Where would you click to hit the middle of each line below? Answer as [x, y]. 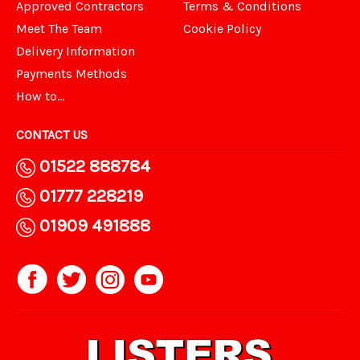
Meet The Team [59, 29]
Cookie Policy [223, 29]
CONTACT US [52, 135]
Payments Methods [72, 74]
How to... [40, 96]
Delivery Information [76, 51]
